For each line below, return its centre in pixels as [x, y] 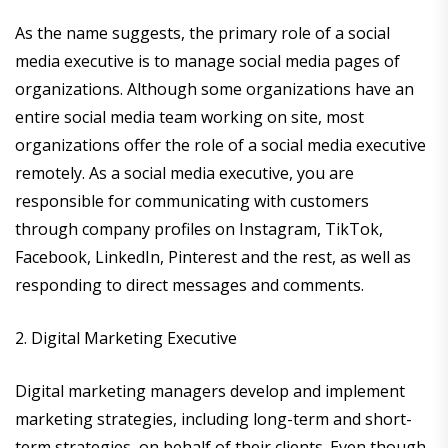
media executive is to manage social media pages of [207, 61]
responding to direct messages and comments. [191, 285]
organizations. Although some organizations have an [214, 89]
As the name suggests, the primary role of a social [202, 33]
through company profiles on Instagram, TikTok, [199, 229]
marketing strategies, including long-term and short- [213, 419]
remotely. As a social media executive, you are [184, 173]
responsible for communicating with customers [192, 201]
